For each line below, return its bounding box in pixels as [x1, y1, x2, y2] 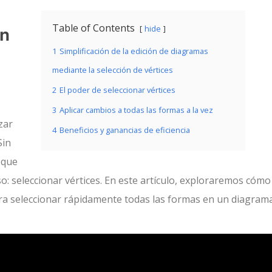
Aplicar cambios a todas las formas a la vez [59, 104, 213, 115]
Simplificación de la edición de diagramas [59, 46, 208, 56]
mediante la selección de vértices [52, 64, 173, 75]
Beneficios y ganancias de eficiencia [59, 124, 190, 135]
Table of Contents [52, 21, 135, 35]
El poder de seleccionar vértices [59, 84, 175, 95]
